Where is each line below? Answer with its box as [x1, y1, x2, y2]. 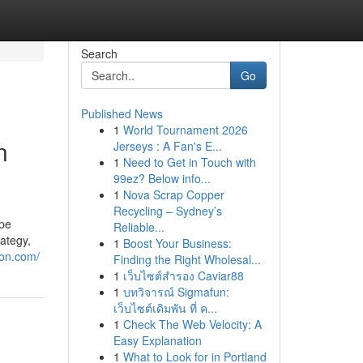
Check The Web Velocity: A [122, 316, 262, 332]
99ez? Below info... [113, 170, 211, 186]
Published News [80, 105, 163, 122]
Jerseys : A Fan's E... [113, 138, 222, 154]
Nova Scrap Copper [122, 186, 224, 203]
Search [80, 45, 117, 62]
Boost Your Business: [122, 235, 232, 251]
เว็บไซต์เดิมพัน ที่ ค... [113, 300, 217, 316]
